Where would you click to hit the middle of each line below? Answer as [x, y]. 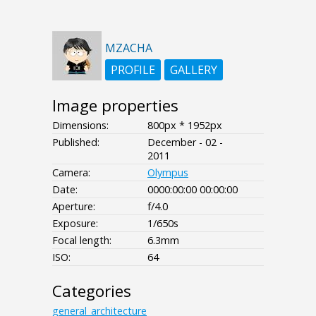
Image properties [115, 105]
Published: [76, 142]
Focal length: [82, 240]
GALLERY [194, 69]
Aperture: [74, 206]
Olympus [168, 172]
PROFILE [133, 69]
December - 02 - [185, 142]
